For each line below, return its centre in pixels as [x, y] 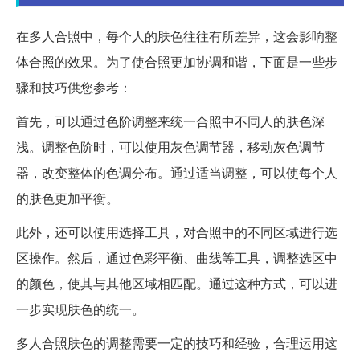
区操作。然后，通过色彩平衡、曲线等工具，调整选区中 [177, 258]
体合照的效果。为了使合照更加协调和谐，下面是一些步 [177, 62]
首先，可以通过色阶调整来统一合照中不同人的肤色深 [170, 121]
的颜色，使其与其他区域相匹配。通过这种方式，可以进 [177, 284]
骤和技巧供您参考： [74, 88]
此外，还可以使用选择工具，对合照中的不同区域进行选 [177, 232]
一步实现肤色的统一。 [80, 309]
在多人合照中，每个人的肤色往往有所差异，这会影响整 [177, 36]
